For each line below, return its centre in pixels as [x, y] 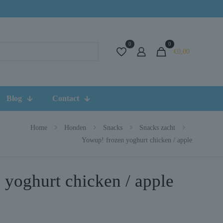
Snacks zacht [157, 127]
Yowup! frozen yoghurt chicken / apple [137, 140]
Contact [66, 98]
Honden [75, 127]
